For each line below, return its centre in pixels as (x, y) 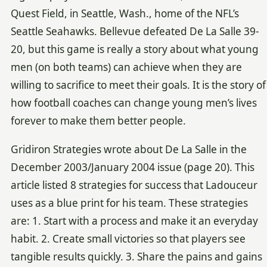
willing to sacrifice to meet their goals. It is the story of (138, 85)
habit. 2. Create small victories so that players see (128, 239)
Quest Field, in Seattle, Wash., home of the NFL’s (125, 13)
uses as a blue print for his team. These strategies (129, 203)
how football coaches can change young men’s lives (133, 103)
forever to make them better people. (98, 120)
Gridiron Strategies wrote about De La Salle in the (128, 150)
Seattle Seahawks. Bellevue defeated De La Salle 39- (135, 31)
